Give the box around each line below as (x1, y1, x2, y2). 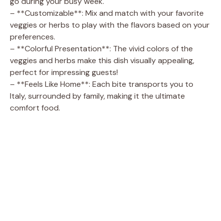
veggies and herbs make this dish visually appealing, (10, 55, 194, 66)
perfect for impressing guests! (10, 67, 118, 77)
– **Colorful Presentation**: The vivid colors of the (10, 43, 193, 54)
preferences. (10, 31, 55, 42)
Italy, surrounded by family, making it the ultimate (10, 90, 185, 101)
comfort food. (10, 102, 60, 113)
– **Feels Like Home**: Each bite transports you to (10, 78, 193, 89)
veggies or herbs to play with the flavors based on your (10, 19, 210, 30)
